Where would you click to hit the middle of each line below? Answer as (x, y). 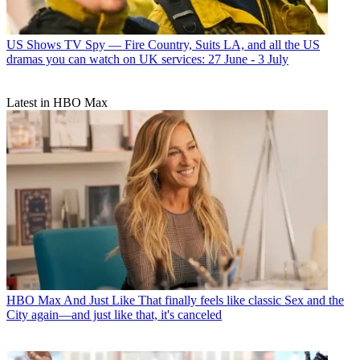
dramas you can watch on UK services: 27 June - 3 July (147, 59)
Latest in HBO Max (57, 102)
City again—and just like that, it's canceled (114, 315)
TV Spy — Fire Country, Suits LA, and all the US (192, 44)
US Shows (34, 44)
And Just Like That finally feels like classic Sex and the (204, 301)
